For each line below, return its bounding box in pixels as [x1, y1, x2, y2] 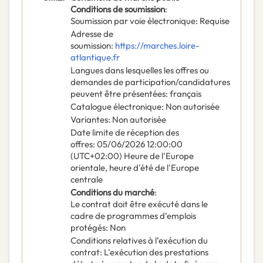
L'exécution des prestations [104, 247, 208, 258]
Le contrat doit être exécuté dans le [70, 198, 208, 210]
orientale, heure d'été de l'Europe [70, 162, 199, 174]
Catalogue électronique [70, 101, 161, 113]
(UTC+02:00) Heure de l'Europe [70, 150, 194, 162]
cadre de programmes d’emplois [70, 210, 196, 222]
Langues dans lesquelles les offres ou [70, 65, 209, 76]
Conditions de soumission [70, 4, 165, 15]
